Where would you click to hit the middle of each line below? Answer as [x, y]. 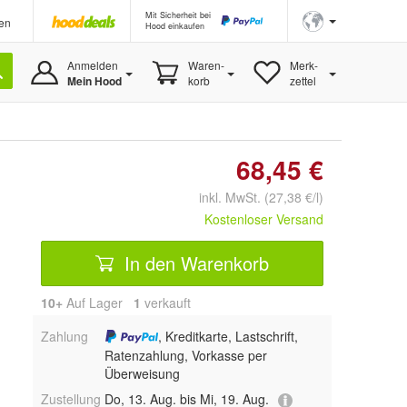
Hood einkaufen [175, 26]
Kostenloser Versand [264, 219]
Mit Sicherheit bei [178, 15]
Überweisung [142, 374]
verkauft [166, 303]
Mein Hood [94, 81]
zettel [303, 80]
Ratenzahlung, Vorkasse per [185, 356]
